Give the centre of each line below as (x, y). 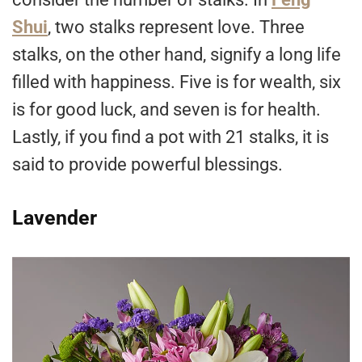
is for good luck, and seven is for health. (166, 110)
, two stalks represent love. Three (176, 27)
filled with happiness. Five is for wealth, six (177, 82)
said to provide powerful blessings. (147, 165)
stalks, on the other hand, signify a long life (177, 55)
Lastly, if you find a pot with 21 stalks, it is (170, 137)
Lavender (55, 218)
